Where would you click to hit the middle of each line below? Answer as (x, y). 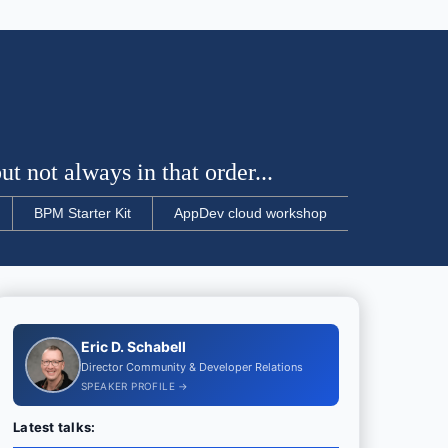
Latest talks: (54, 426)
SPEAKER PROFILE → (135, 385)
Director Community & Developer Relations (192, 366)
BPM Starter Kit (82, 213)
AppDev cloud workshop (250, 213)
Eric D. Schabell (133, 346)
